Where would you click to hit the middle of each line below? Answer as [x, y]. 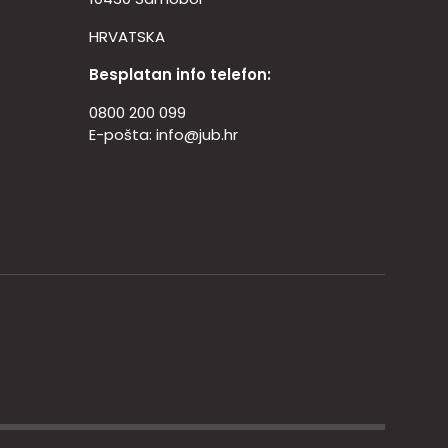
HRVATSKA [126, 37]
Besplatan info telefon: [179, 75]
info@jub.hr [196, 135]
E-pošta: [122, 135]
